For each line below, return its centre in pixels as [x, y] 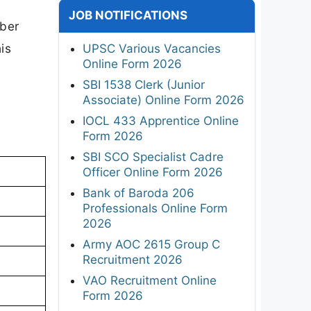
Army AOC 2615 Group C [151, 244]
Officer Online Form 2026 [153, 172]
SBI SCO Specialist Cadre [153, 157]
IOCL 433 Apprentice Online [161, 120]
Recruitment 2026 [133, 259]
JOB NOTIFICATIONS [128, 15]
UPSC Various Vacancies [152, 48]
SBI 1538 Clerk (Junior [144, 84]
